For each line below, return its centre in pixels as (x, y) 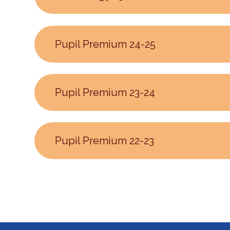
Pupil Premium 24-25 (106, 44)
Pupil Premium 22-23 (105, 141)
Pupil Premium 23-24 (105, 92)
